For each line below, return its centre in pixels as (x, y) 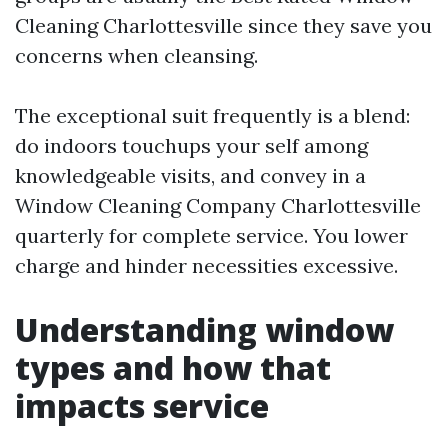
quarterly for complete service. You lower (211, 235)
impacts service (142, 405)
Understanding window (204, 329)
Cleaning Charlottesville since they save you (223, 25)
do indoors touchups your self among (191, 145)
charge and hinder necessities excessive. (206, 265)
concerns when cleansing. (136, 55)
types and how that (173, 367)
